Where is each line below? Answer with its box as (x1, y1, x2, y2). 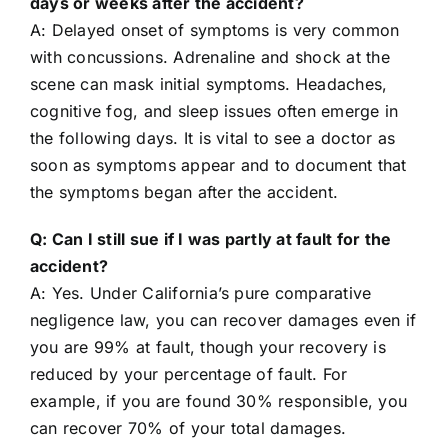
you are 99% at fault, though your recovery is (29, 337, 386, 358)
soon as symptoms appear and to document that (29, 155, 407, 176)
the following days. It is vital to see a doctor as (29, 128, 395, 149)
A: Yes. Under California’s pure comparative (29, 283, 372, 304)
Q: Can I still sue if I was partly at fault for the (29, 229, 392, 250)
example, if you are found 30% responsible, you (29, 391, 408, 412)
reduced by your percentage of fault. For (29, 364, 348, 385)
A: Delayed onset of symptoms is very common (29, 20, 400, 41)
